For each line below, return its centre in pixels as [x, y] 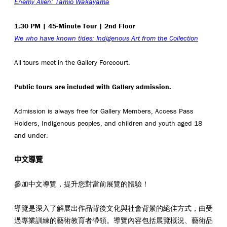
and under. [31, 135]
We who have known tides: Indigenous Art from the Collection [106, 38]
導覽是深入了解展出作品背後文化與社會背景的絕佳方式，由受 [113, 208]
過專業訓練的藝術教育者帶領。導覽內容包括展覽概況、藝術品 [113, 220]
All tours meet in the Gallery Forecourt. [72, 62]
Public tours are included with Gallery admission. [93, 86]
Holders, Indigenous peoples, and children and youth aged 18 [108, 123]
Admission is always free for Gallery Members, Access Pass [104, 111]
